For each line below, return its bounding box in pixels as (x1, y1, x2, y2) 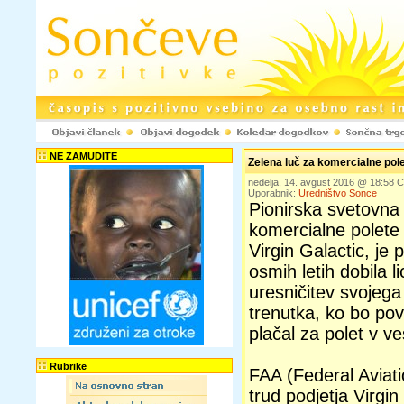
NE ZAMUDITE (47, 151, 117, 161)
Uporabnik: (248, 188, 298, 198)
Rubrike (47, 361, 87, 372)
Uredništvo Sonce (298, 188, 377, 198)
